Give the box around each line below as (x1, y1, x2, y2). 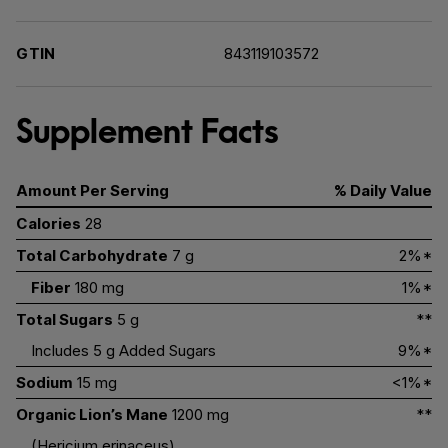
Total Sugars (16, 310, 113, 329)
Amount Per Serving (16, 181, 169, 200)
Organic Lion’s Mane (16, 405, 168, 424)
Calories (16, 214, 81, 233)
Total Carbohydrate (16, 246, 168, 265)
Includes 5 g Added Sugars (31, 341, 216, 360)
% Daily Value (334, 181, 432, 200)
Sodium (16, 373, 73, 392)
